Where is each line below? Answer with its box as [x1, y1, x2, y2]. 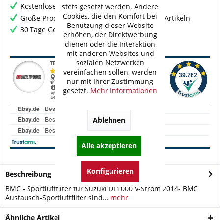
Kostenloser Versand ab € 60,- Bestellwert [20, 1, 157, 11]
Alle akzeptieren [81, 140, 137, 150]
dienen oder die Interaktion [65, 39, 155, 49]
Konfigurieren [86, 166, 134, 176]
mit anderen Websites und [66, 48, 154, 58]
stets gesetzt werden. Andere [62, 1, 158, 11]
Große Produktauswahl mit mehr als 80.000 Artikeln [20, 13, 190, 23]
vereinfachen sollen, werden [63, 67, 157, 77]
